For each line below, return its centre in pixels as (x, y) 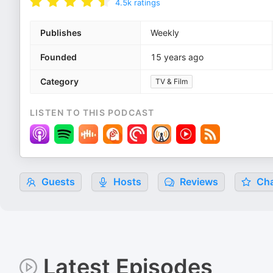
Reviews (198, 182)
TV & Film (172, 81)
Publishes (61, 33)
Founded (58, 57)
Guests (57, 182)
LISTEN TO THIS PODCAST (92, 112)
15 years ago (177, 57)
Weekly (165, 33)
